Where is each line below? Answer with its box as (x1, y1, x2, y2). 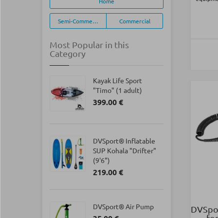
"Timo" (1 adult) (93, 86, 142, 94)
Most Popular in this (50, 39, 129, 50)
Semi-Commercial (58, 17, 104, 25)
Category (50, 48, 86, 58)
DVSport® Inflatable (93, 136, 155, 145)
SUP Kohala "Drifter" (93, 146, 156, 155)
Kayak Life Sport (93, 76, 142, 85)
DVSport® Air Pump (93, 202, 154, 211)
